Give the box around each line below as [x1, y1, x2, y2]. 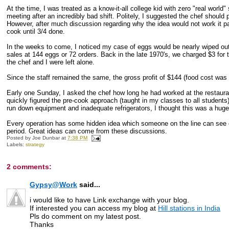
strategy [26, 141, 45, 147]
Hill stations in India [158, 203, 221, 212]
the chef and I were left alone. [7, 58, 95, 66]
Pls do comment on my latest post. [30, 212, 142, 220]
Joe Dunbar [32, 134, 60, 141]
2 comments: [7, 162, 52, 171]
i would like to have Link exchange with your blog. [30, 195, 190, 204]
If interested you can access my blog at [30, 203, 158, 212]
